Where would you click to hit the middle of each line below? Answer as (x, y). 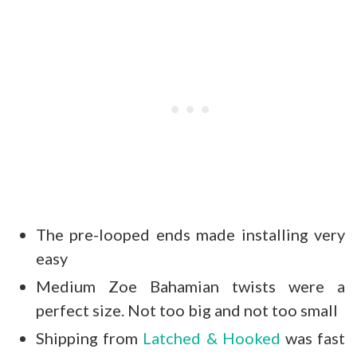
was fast (313, 338)
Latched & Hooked (212, 338)
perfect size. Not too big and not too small (187, 310)
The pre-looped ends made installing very (190, 235)
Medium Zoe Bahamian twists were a (190, 286)
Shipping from (90, 338)
